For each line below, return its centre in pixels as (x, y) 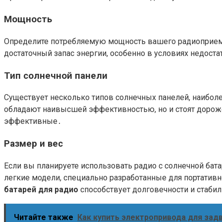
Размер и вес (33, 144)
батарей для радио (41, 189)
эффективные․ (33, 121)
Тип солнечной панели (56, 76)
